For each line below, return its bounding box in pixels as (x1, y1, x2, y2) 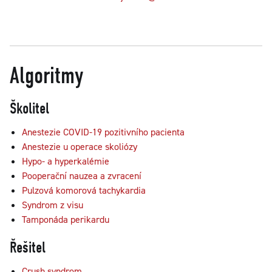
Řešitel (10, 238, 46, 257)
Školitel (10, 100, 49, 118)
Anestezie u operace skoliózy (22, 140, 137, 153)
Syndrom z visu (22, 199, 83, 211)
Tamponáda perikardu (22, 213, 109, 226)
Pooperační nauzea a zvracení (22, 169, 141, 182)
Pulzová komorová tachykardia (22, 184, 146, 197)
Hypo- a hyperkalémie (22, 155, 109, 168)
